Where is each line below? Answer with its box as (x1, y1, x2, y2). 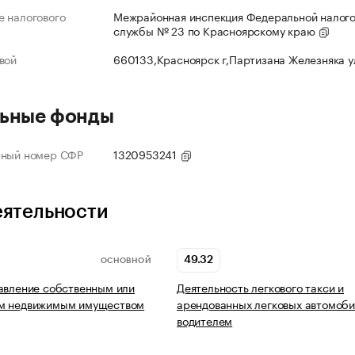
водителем (177, 311, 233, 330)
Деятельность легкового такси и (177, 278, 345, 296)
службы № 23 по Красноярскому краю (113, 21, 319, 40)
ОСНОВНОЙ (100, 256, 151, 265)
